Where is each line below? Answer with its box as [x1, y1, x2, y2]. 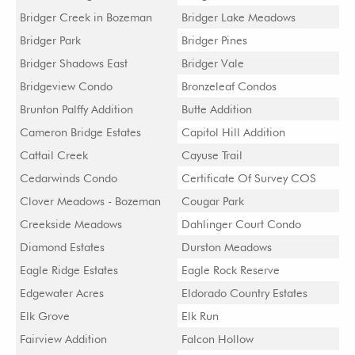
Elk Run [181, 309, 219, 323]
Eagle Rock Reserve [181, 263, 280, 277]
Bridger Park [20, 33, 81, 47]
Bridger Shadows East [20, 56, 128, 70]
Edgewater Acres [20, 286, 104, 300]
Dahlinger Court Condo [181, 217, 301, 231]
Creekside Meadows [20, 217, 122, 231]
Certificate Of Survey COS [181, 171, 316, 185]
